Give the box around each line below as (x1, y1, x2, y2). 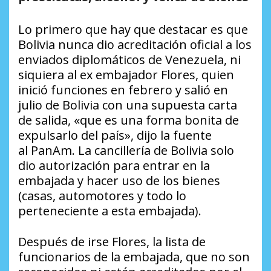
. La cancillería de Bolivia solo (72, 142, 234, 159)
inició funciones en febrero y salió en (18, 82, 228, 99)
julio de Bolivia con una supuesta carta (18, 97, 237, 114)
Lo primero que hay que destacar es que (18, 21, 248, 38)
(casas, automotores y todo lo (18, 188, 186, 204)
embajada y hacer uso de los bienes (18, 172, 220, 189)
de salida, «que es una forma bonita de (18, 112, 239, 129)
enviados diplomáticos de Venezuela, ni (18, 51, 241, 68)
